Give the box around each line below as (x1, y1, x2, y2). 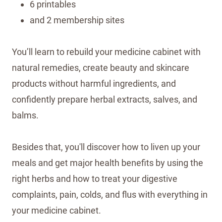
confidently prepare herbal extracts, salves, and (12, 94, 197, 105)
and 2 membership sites (30, 14, 124, 25)
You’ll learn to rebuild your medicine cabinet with (12, 46, 201, 57)
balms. (12, 110, 39, 120)
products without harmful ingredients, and (12, 78, 176, 89)
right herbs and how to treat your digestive (12, 173, 177, 184)
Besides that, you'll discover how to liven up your (12, 141, 200, 152)
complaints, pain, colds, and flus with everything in (12, 189, 208, 200)
